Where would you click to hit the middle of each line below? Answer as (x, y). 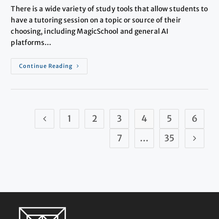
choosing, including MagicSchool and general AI (90, 31)
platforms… (31, 42)
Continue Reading (46, 66)
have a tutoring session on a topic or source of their (96, 20)
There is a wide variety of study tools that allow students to (109, 9)
